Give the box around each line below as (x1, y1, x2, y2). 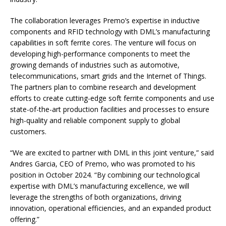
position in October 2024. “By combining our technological (10, 170, 200, 180)
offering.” (10, 214, 41, 224)
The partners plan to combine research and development (10, 82, 196, 92)
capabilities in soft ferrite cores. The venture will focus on (10, 38, 196, 48)
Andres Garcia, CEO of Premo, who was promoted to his (10, 159, 195, 169)
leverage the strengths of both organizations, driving (10, 192, 181, 202)
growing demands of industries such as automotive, (10, 60, 180, 70)
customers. (10, 127, 48, 137)
